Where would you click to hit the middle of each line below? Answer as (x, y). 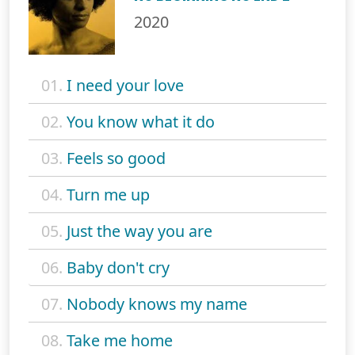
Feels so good (116, 158)
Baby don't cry (118, 267)
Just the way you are (139, 231)
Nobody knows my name (157, 303)
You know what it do (141, 121)
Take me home (120, 340)
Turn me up (108, 194)
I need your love (125, 85)
